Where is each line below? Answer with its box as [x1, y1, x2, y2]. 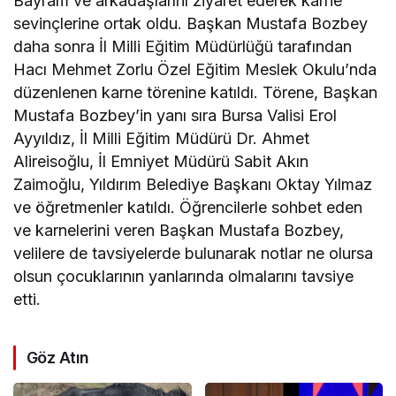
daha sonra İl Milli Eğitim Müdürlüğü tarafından [13, 37, 353, 57]
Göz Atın [27, 348, 89, 368]
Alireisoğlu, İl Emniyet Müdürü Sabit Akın [13, 152, 309, 171]
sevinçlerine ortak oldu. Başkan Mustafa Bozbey [13, 14, 369, 34]
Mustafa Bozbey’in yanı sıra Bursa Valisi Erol [13, 106, 338, 126]
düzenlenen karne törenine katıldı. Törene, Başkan [13, 83, 378, 103]
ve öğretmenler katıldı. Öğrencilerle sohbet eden [13, 198, 363, 217]
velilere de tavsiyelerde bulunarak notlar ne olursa [13, 244, 374, 263]
